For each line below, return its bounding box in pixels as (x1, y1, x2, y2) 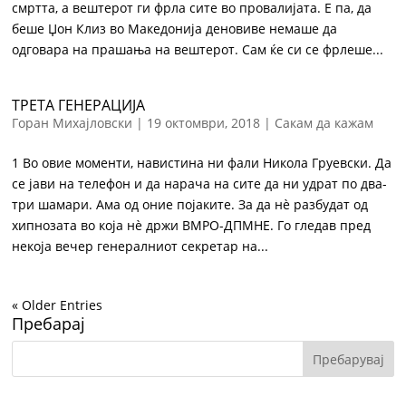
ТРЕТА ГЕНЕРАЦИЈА (12, 95, 146, 115)
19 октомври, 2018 (147, 114, 261, 131)
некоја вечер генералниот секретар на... (12, 237, 269, 255)
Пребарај (12, 313, 86, 334)
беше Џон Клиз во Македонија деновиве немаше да (12, 20, 338, 37)
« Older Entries (12, 296, 103, 314)
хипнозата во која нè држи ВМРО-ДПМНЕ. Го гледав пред (12, 217, 372, 234)
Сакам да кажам (275, 114, 374, 131)
